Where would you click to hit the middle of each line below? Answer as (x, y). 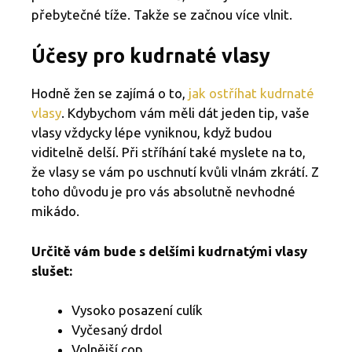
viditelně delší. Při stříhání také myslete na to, (169, 152)
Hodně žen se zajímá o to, (108, 93)
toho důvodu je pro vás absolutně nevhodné (163, 192)
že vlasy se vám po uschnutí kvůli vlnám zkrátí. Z (175, 172)
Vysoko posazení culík (137, 310)
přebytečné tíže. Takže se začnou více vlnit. (162, 14)
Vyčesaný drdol (117, 330)
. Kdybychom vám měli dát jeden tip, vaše (185, 113)
